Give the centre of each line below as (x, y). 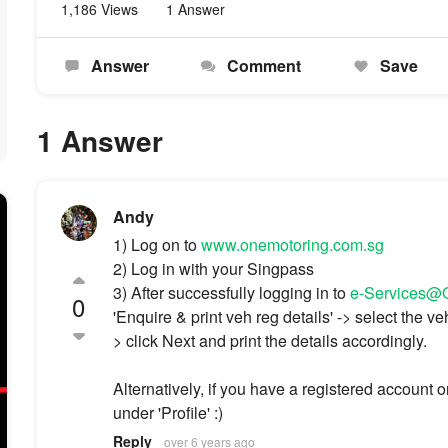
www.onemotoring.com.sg (292, 244)
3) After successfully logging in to (231, 292)
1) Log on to (156, 244)
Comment (262, 65)
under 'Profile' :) (167, 412)
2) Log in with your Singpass (213, 268)
